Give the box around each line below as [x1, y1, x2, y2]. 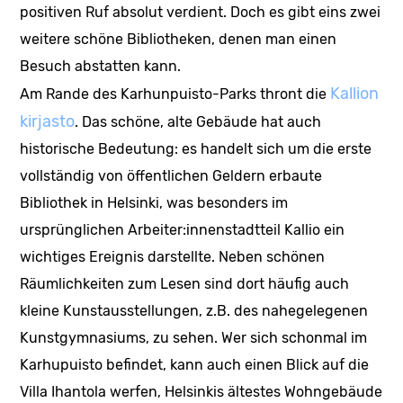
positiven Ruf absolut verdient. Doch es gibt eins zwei [20, 4, 381, 22]
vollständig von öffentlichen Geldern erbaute [20, 167, 323, 185]
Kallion [330, 84, 380, 104]
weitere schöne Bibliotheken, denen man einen [20, 31, 337, 49]
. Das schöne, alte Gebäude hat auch [75, 113, 322, 131]
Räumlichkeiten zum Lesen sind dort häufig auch [20, 275, 350, 293]
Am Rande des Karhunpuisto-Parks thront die [20, 85, 331, 103]
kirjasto [20, 112, 76, 132]
